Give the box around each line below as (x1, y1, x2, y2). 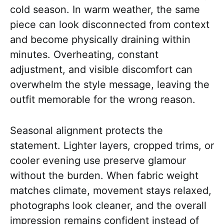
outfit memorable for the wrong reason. (10, 93, 195, 106)
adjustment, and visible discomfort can (10, 63, 192, 76)
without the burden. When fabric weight (10, 169, 198, 182)
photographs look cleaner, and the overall (10, 199, 206, 212)
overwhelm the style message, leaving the (10, 78, 209, 91)
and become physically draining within (10, 33, 190, 46)
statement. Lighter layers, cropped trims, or (10, 139, 214, 152)
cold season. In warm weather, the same (10, 3, 200, 16)
